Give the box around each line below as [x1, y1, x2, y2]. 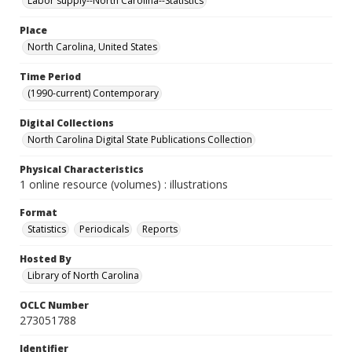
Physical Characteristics [20, 163, 144, 176]
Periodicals [79, 222, 129, 236]
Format [20, 206, 57, 219]
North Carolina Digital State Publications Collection [27, 133, 252, 146]
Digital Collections [20, 116, 114, 130]
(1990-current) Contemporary [27, 86, 159, 100]
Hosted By [20, 252, 71, 266]
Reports [142, 222, 178, 236]
